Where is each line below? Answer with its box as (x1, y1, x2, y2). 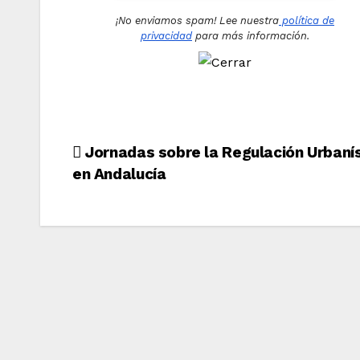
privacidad (141, 29, 192, 42)
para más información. (192, 29, 309, 42)
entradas (72, 207, 178, 239)
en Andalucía (72, 164, 166, 183)
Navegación (72, 141, 217, 174)
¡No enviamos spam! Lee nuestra (116, 14, 279, 27)
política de (279, 14, 334, 27)
